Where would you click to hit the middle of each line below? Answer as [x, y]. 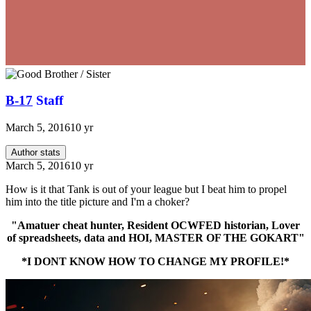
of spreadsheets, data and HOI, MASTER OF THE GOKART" [155, 238]
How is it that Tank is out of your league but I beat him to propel [146, 190]
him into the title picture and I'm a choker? [98, 202]
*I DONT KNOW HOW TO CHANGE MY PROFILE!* [155, 262]
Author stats [36, 153]
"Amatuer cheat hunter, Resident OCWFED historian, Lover [155, 226]
